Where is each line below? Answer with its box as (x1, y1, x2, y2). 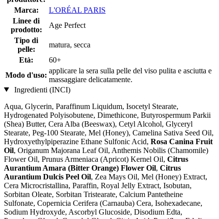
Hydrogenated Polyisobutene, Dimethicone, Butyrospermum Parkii (4, 110, 211, 119)
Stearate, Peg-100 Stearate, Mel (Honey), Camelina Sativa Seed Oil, (4, 128, 214, 137)
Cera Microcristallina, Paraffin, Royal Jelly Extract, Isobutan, (4, 181, 192, 190)
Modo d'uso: (5, 70, 47, 79)
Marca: (14, 5, 39, 14)
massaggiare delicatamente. (49, 75, 132, 84)
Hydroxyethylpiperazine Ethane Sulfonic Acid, (4, 137, 151, 146)
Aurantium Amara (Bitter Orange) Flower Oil (4, 163, 156, 172)
